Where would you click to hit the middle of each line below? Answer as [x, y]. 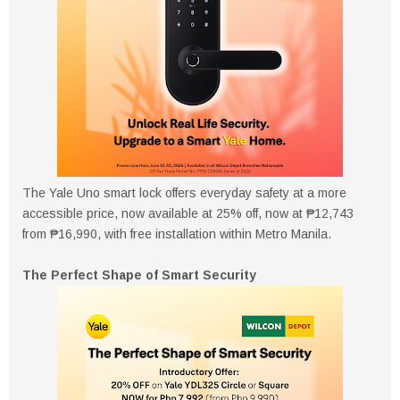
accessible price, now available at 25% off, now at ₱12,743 [188, 213]
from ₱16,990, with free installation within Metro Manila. [177, 233]
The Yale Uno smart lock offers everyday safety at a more [184, 192]
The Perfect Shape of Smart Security [139, 275]
